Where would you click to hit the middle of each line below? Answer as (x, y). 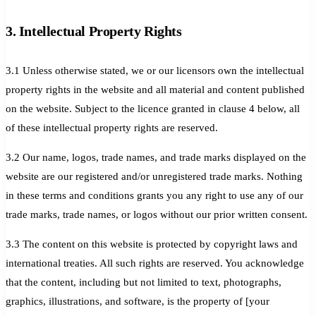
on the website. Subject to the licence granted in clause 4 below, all (153, 108)
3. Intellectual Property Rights (94, 31)
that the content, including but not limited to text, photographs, (144, 282)
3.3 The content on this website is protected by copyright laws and (152, 244)
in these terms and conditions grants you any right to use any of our (154, 195)
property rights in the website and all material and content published (155, 89)
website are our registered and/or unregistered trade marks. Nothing (154, 176)
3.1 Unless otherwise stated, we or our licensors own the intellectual (155, 70)
